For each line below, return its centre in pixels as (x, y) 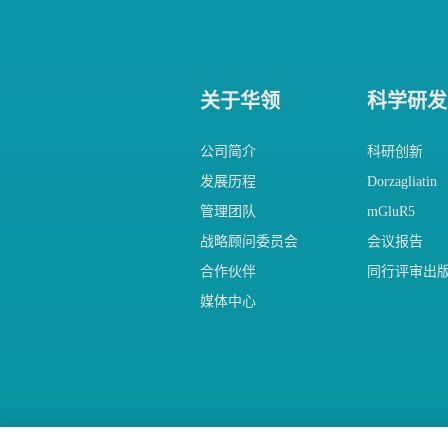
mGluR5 (390, 211)
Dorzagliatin (401, 181)
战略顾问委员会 (249, 241)
